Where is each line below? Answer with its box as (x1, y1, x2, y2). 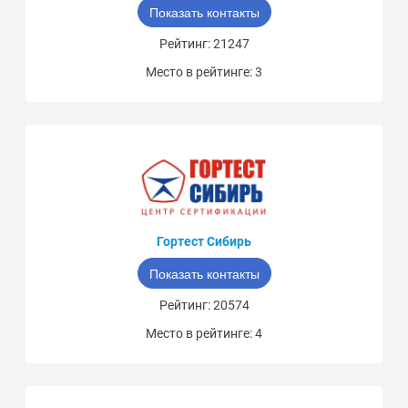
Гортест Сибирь (157, 234, 251, 250)
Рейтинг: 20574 (158, 298, 250, 313)
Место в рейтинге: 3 (146, 65, 262, 80)
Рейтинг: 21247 (158, 36, 250, 52)
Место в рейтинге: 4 (146, 326, 262, 342)
